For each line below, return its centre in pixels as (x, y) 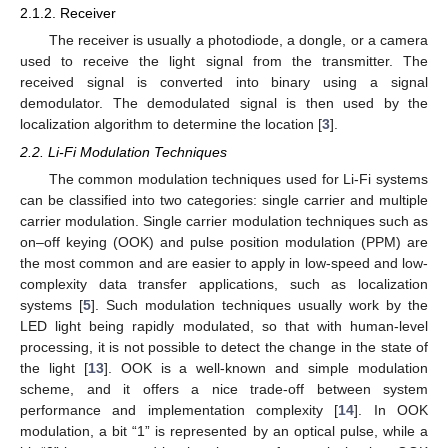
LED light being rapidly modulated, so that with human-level (224, 326)
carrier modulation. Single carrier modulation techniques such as (224, 221)
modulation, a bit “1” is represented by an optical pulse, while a (224, 431)
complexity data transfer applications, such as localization (224, 284)
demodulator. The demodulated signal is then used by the (224, 102)
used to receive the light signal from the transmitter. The (224, 60)
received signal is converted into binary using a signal (224, 81)
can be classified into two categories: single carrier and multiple (224, 200)
